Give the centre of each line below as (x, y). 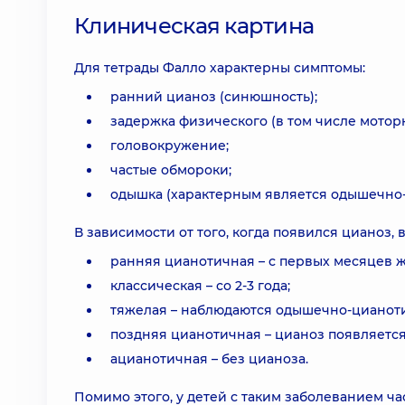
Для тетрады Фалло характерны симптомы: (220, 68)
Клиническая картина (194, 26)
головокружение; (170, 146)
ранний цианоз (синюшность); (214, 97)
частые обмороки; (171, 170)
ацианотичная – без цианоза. (209, 359)
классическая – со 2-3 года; (200, 286)
